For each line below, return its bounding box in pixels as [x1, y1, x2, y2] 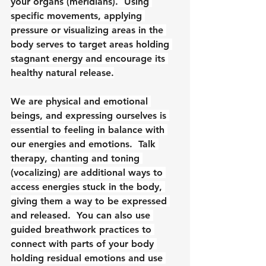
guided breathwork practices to [11, 223, 154, 235]
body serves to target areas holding [11, 38, 172, 50]
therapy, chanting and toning [11, 152, 142, 164]
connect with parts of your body [11, 237, 157, 249]
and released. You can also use [11, 209, 153, 221]
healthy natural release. [11, 66, 114, 78]
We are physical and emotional [11, 95, 151, 107]
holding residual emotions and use [11, 252, 166, 264]
